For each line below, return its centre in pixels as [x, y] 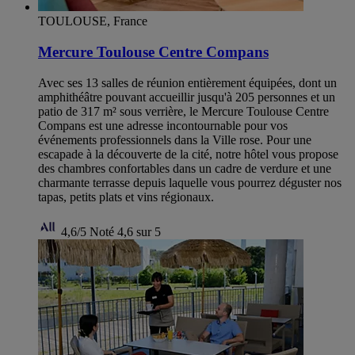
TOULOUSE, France [93, 21]
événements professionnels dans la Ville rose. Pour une [175, 139]
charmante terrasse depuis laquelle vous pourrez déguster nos [190, 182]
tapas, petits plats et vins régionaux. [126, 197]
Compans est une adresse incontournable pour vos [163, 125]
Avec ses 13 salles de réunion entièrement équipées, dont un [187, 82]
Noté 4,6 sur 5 [125, 231]
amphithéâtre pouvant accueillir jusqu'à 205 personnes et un [187, 97]
